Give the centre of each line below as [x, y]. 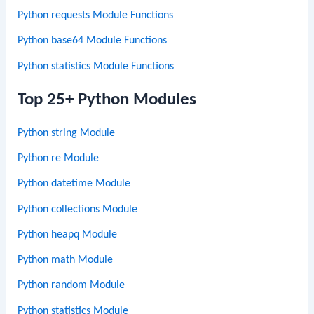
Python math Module [66, 260]
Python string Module [67, 133]
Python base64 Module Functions [93, 41]
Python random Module [71, 286]
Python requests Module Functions [96, 16]
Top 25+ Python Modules [107, 100]
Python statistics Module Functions [96, 66]
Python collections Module [78, 209]
